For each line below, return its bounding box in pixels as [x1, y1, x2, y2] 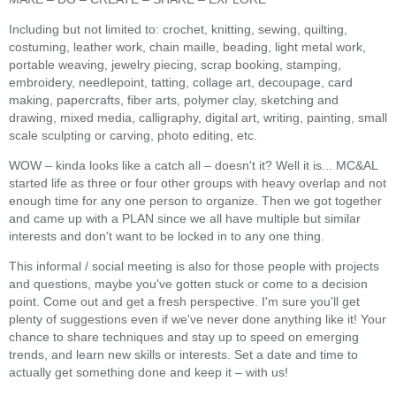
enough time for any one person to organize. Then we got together [9, 193, 382, 208]
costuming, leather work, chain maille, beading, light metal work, [9, 39, 366, 54]
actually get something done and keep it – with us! [9, 364, 288, 379]
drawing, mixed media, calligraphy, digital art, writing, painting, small [9, 110, 387, 125]
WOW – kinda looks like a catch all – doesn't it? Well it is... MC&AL [9, 157, 377, 172]
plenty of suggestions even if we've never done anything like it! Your [9, 311, 386, 326]
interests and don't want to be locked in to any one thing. [9, 228, 324, 243]
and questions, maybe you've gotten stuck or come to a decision [9, 276, 368, 291]
